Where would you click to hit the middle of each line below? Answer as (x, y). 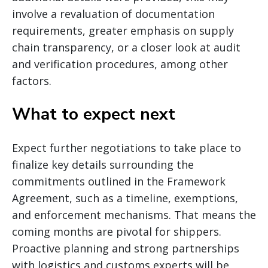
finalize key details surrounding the (103, 164)
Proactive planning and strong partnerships (126, 248)
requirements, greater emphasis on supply (123, 30)
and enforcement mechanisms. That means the (134, 214)
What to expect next (94, 114)
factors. (32, 80)
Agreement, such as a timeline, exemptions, (125, 198)
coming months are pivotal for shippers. (117, 231)
